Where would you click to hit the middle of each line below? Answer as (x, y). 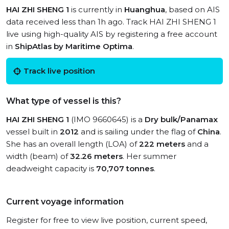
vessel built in (33, 132)
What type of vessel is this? (64, 101)
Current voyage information (65, 202)
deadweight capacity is (51, 168)
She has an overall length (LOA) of (73, 144)
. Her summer (150, 156)
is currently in (97, 9)
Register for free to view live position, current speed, (107, 220)
